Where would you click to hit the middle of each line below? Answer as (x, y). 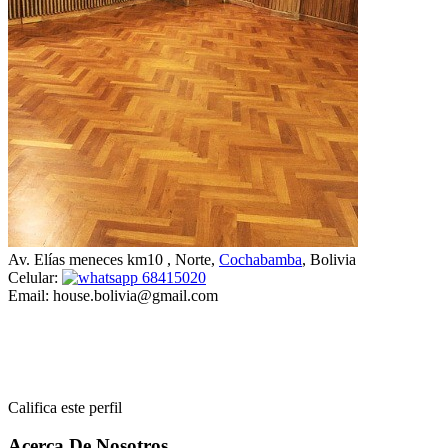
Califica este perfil (65, 407)
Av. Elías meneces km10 (87, 259)
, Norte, (193, 259)
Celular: (35, 277)
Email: (30, 295)
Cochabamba (260, 259)
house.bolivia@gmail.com (135, 295)
